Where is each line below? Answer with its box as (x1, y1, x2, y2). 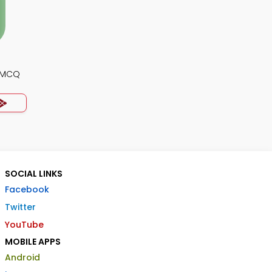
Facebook (5, 183, 49, 195)
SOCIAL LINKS (5, 168, 63, 180)
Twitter (5, 201, 36, 213)
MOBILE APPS (5, 236, 61, 248)
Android (5, 251, 40, 263)
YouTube (5, 219, 44, 231)
